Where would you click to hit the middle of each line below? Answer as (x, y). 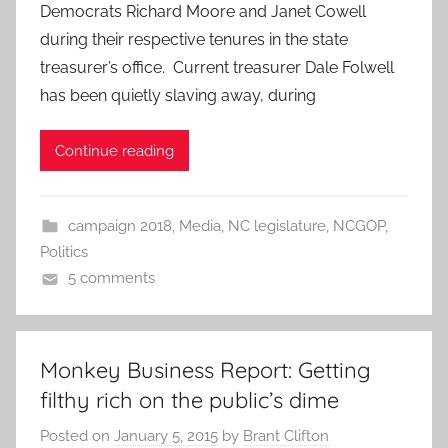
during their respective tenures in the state (194, 40)
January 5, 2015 (166, 435)
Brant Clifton (286, 435)
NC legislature (276, 226)
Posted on (77, 435)
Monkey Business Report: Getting (205, 370)
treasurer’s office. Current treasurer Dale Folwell (217, 68)
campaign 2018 (119, 226)
